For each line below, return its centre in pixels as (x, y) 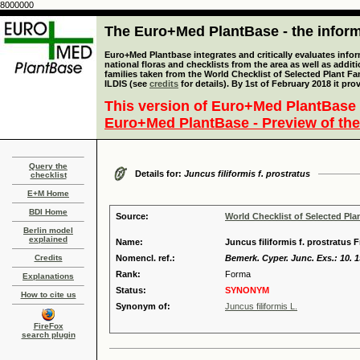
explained (48, 239)
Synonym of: (143, 306)
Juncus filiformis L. (261, 306)
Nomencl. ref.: (145, 258)
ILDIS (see (127, 84)
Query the (48, 166)
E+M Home (48, 193)
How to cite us (48, 295)
